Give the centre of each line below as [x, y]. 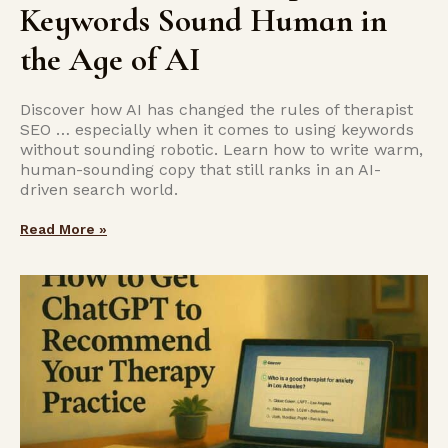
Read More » [63, 229]
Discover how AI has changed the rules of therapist [216, 109]
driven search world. [99, 189]
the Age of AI [110, 59]
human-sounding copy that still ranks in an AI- [200, 169]
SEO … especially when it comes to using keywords [217, 129]
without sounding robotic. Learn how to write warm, [221, 149]
